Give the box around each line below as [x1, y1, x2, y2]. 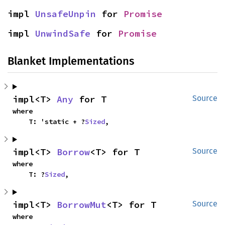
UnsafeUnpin [35, 8, 96, 20]
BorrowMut [57, 199, 106, 210]
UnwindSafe [35, 28, 90, 39]
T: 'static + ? [29, 117, 85, 126]
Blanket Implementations [8, 54, 134, 68]
